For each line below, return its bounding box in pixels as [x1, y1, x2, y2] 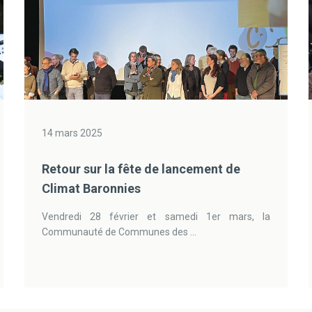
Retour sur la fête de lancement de [41, 162, 240, 176]
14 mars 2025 [41, 127, 102, 139]
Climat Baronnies [41, 181, 141, 196]
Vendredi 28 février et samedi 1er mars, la [41, 211, 271, 222]
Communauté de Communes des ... [41, 226, 196, 237]
